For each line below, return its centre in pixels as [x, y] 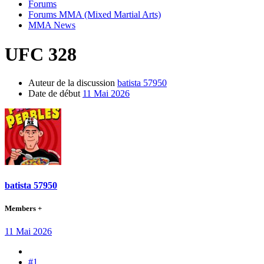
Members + [23, 208]
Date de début [54, 94]
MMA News [52, 25]
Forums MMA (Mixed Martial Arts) [95, 15]
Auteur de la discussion [72, 83]
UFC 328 [41, 54]
